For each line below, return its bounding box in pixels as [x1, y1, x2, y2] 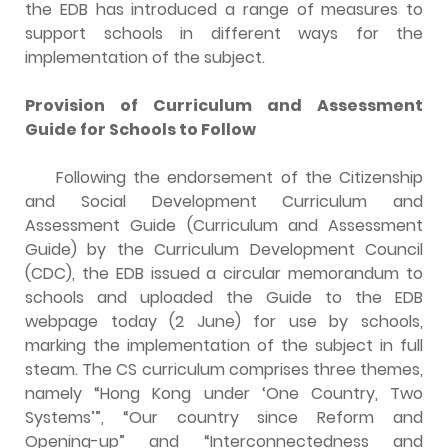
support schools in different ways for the [25, 21, 423, 45]
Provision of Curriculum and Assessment [25, 93, 423, 117]
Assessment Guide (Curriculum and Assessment [25, 213, 423, 237]
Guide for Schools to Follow [25, 117, 256, 141]
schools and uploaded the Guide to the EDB [25, 285, 423, 309]
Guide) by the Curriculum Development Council [25, 237, 423, 261]
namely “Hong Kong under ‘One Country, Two [25, 381, 423, 405]
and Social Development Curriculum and [25, 189, 423, 213]
